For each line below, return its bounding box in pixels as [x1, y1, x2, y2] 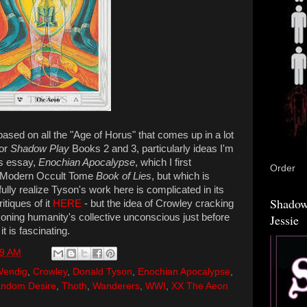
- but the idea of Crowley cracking [82, 197, 234, 209]
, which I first [135, 156, 191, 168]
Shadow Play [10, 143, 69, 154]
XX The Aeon [171, 281, 228, 291]
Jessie [270, 212, 299, 229]
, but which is [151, 170, 210, 182]
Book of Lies [96, 170, 151, 182]
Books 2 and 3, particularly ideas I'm [69, 143, 234, 154]
